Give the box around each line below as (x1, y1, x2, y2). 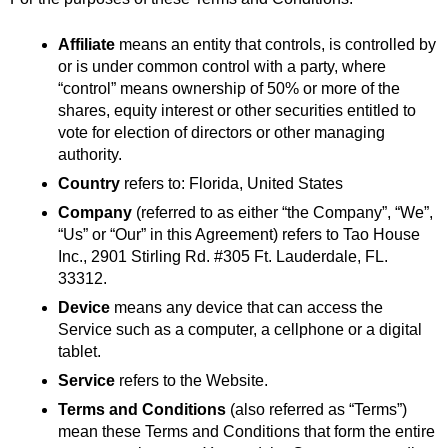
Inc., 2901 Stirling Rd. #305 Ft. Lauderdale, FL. (58, 247, 388, 265)
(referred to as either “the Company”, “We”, (132, 203, 433, 221)
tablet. (58, 342, 101, 360)
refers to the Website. (115, 371, 268, 389)
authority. (58, 145, 122, 163)
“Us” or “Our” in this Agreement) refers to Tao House (58, 225, 420, 243)
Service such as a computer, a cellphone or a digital (58, 320, 422, 338)
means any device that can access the (110, 298, 383, 316)
